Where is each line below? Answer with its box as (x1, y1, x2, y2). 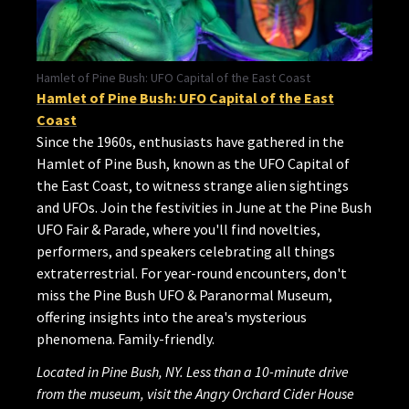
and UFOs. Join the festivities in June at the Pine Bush (37, 198, 372, 217)
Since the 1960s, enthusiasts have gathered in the (37, 132, 344, 152)
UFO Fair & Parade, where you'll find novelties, (37, 220, 320, 239)
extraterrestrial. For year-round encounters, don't (37, 264, 347, 283)
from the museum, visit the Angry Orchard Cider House (37, 384, 354, 404)
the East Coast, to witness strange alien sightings (37, 176, 349, 195)
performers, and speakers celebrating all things (37, 242, 335, 261)
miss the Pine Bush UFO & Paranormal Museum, (37, 286, 332, 305)
